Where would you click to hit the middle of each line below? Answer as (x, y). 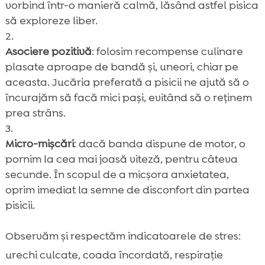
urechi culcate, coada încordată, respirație (114, 255)
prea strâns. (35, 113)
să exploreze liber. (51, 20)
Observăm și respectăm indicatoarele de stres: (123, 236)
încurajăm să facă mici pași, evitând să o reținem (128, 97)
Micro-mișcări (39, 143)
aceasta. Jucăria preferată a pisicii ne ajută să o (127, 82)
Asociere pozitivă (48, 51)
